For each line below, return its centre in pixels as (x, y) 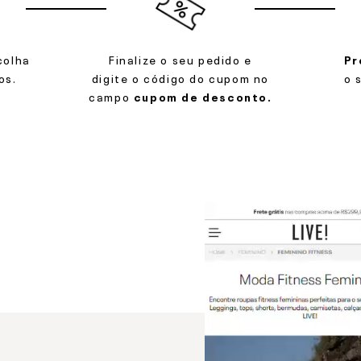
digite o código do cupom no (180, 77)
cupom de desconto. (203, 96)
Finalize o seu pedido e (180, 59)
